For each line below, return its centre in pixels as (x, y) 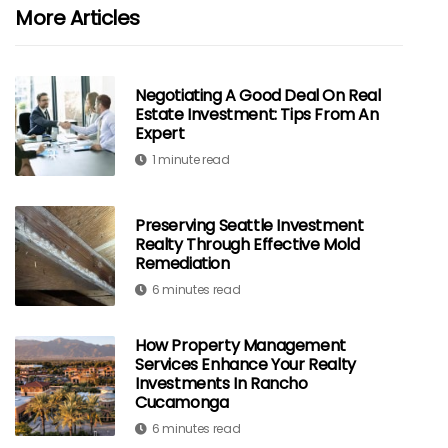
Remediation (182, 263)
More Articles (77, 18)
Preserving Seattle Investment (249, 225)
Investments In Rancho (221, 383)
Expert (160, 133)
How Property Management (240, 345)
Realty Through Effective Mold (247, 244)
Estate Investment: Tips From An (257, 114)
